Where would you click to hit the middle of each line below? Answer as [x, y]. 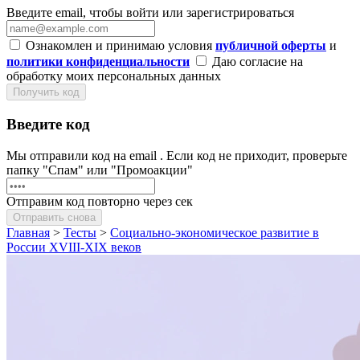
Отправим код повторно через [91, 201]
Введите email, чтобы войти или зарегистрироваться [150, 13]
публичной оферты [271, 46]
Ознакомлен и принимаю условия [121, 46]
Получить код [46, 92]
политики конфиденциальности [98, 62]
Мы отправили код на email [83, 155]
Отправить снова [54, 217]
